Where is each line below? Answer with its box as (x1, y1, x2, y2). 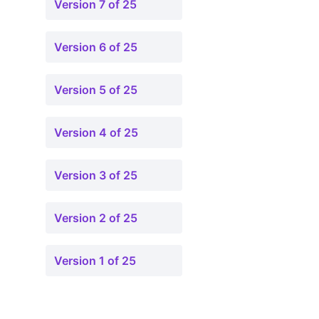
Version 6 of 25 (54, 40, 137, 54)
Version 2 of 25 (54, 211, 137, 225)
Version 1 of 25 (54, 253, 136, 268)
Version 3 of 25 (54, 168, 137, 182)
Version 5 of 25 (54, 83, 137, 97)
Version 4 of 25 (54, 125, 138, 140)
